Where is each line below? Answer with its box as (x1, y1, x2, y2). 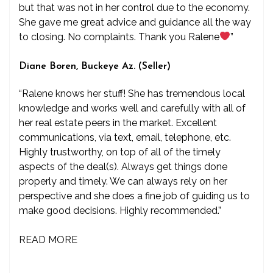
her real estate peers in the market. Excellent (19, 117, 217, 129)
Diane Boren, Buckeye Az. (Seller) (19, 61, 171, 71)
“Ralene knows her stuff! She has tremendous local (19, 88, 245, 100)
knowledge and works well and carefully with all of (19, 102, 246, 115)
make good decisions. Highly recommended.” (19, 205, 221, 217)
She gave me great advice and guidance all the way (19, 16, 251, 28)
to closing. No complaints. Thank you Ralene (19, 30, 219, 43)
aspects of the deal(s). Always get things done (19, 161, 227, 173)
